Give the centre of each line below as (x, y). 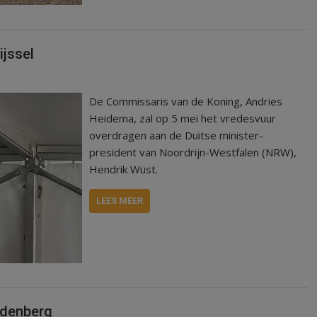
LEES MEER (120, 200)
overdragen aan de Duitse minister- (177, 135)
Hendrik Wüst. (124, 169)
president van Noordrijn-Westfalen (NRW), (193, 152)
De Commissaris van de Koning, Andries (186, 101)
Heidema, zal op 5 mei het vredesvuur (183, 118)
